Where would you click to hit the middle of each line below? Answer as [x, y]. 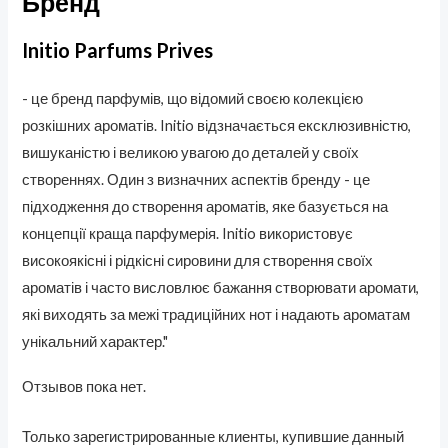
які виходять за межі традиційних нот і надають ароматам [216, 315]
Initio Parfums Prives [118, 50]
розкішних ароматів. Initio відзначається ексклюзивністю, [217, 126]
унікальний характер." [95, 342]
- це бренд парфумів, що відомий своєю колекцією [193, 99]
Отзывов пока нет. [84, 386]
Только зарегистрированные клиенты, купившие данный [213, 436]
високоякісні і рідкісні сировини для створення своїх [198, 261]
